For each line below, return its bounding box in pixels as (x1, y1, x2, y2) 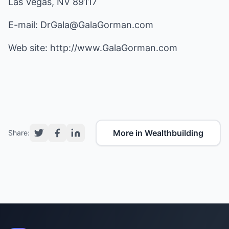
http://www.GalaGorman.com (50, 42, 177, 53)
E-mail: (8, 19, 40, 30)
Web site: (8, 42, 50, 53)
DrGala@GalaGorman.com (40, 19, 153, 30)
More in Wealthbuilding (113, 128, 203, 138)
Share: (8, 128, 30, 137)
